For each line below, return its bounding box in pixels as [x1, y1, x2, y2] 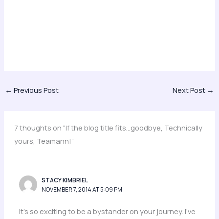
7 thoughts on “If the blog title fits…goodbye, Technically [14, 122, 203, 132]
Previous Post [12, 85, 59, 95]
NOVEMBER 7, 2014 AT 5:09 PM [42, 185, 123, 194]
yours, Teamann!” [14, 135, 74, 146]
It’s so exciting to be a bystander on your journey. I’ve [19, 206, 196, 216]
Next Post [173, 85, 207, 95]
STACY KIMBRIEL [42, 176, 88, 185]
